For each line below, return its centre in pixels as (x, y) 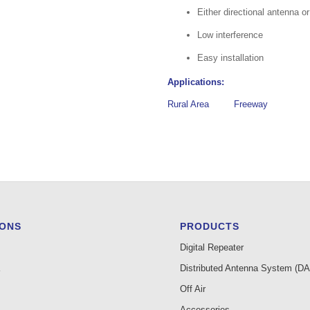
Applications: (198, 82)
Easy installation (231, 57)
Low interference (230, 35)
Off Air (193, 289)
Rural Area (189, 104)
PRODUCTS (210, 227)
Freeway (251, 104)
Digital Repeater (212, 248)
